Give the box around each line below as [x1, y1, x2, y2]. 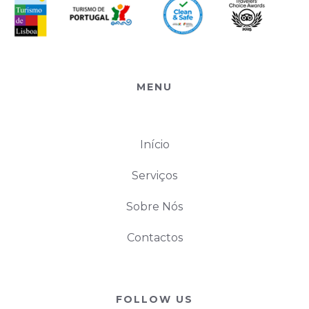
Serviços [132, 169, 177, 183]
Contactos [126, 231, 183, 245]
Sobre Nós [126, 200, 183, 214]
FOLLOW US [116, 293, 193, 306]
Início [139, 138, 170, 152]
